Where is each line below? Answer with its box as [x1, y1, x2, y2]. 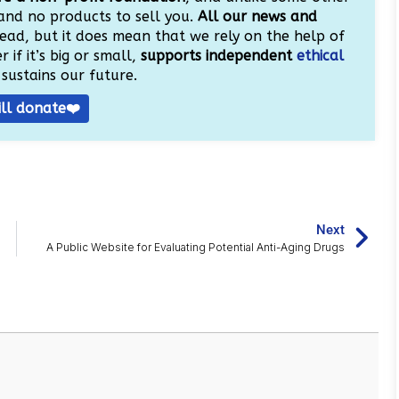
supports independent [140, 47, 297, 65]
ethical [296, 47, 344, 65]
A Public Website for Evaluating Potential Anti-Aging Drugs [46, 240, 346, 255]
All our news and [198, 8, 318, 26]
